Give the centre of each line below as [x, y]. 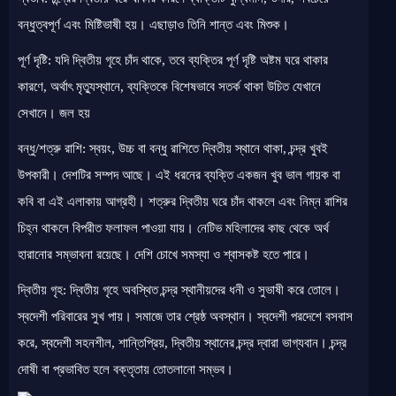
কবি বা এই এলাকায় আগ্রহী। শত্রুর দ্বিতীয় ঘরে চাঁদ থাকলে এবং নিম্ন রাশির [183, 202]
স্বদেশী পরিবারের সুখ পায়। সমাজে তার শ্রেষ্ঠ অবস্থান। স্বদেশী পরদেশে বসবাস [185, 316]
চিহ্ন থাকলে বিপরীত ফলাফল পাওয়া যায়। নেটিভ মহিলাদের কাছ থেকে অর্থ [173, 228]
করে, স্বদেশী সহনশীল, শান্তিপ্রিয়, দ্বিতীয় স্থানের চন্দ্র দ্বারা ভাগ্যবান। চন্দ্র [182, 343]
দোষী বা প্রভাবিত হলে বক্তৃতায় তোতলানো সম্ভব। [126, 369]
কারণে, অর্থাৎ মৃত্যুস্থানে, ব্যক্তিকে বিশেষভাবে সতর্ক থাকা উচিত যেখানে [169, 87]
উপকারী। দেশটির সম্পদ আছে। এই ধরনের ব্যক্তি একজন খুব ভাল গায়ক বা [179, 175]
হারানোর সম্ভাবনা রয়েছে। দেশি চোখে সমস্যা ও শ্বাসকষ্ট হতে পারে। [164, 255]
